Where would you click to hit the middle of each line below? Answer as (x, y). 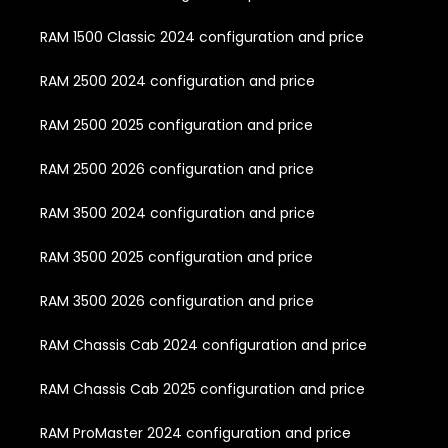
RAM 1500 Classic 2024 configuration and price (202, 36)
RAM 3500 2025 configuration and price (176, 256)
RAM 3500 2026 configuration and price (177, 300)
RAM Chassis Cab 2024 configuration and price (203, 344)
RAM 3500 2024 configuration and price (177, 212)
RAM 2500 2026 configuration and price (177, 168)
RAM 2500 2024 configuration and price (177, 80)
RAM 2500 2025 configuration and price (176, 124)
